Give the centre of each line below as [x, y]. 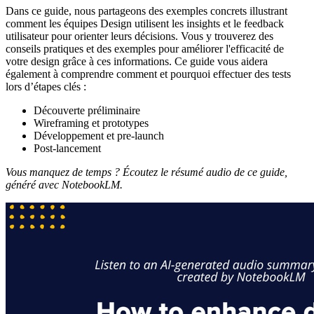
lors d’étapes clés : [46, 86]
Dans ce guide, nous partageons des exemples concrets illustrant [146, 11]
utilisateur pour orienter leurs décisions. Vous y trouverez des [139, 36]
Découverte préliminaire [87, 110]
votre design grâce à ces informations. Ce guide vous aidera [137, 61]
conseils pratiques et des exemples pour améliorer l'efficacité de [145, 48]
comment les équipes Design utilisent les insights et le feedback [145, 23]
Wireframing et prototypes [91, 123]
